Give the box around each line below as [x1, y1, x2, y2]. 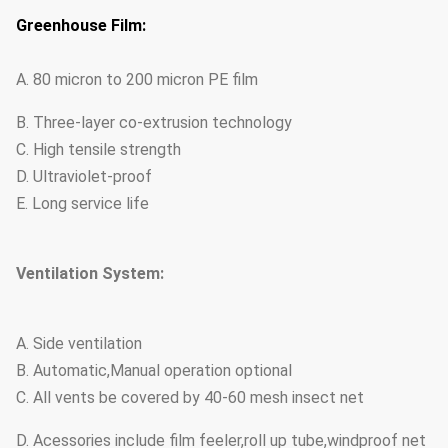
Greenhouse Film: [16, 16, 146, 35]
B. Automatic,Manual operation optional [16, 361, 292, 380]
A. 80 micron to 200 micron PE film [16, 70, 258, 89]
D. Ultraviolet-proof [16, 167, 152, 186]
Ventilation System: [16, 264, 164, 283]
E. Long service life [16, 194, 149, 213]
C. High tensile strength [16, 140, 181, 159]
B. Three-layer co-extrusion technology [16, 113, 292, 132]
